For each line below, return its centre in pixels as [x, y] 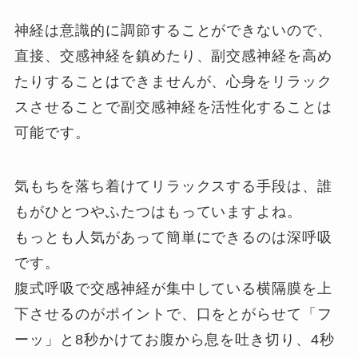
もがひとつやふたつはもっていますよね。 [159, 212]
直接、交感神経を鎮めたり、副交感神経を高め [174, 56]
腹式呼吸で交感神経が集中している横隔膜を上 [174, 289]
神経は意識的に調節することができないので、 [174, 30]
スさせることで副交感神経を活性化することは [174, 107]
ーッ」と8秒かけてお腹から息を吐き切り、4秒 [175, 340]
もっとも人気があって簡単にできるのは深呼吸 [174, 238]
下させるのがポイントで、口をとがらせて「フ [174, 314]
